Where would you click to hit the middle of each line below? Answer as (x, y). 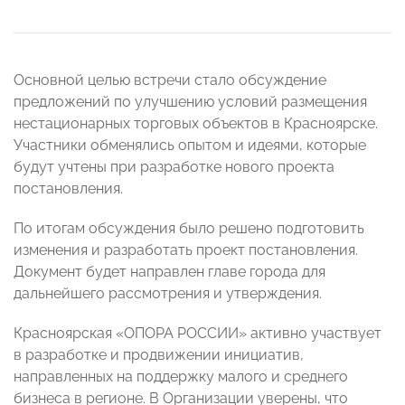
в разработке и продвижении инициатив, (159, 355)
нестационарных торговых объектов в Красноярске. (196, 124)
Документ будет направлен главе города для (170, 272)
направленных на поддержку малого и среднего (181, 377)
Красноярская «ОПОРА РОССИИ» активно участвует (198, 334)
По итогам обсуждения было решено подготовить (189, 229)
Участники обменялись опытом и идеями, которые (190, 146)
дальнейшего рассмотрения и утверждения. (168, 294)
